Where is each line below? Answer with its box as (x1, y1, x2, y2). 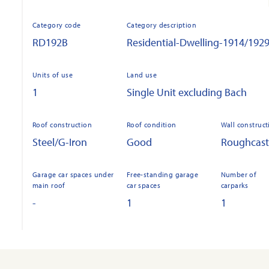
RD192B (32, 35, 68, 49)
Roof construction (32, 120, 92, 129)
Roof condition (126, 120, 177, 129)
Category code (32, 20, 81, 29)
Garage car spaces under (32, 170, 114, 179)
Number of (220, 170, 257, 179)
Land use (126, 70, 157, 79)
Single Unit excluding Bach (126, 85, 247, 99)
